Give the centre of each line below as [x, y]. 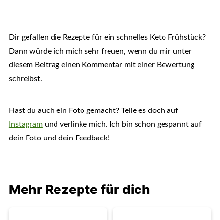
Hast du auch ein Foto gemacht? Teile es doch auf [93, 110]
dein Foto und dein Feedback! [59, 138]
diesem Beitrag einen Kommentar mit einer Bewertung [101, 65]
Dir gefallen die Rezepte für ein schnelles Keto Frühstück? [107, 37]
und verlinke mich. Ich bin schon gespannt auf [122, 124]
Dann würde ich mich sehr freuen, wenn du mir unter [100, 51]
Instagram [26, 124]
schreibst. [25, 78]
